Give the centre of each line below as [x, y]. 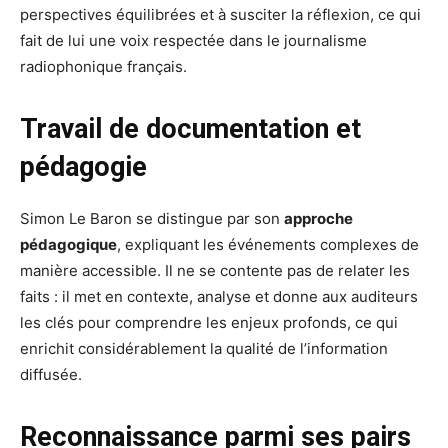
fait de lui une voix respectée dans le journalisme [193, 41]
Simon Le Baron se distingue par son [152, 219]
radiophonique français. [103, 67]
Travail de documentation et [190, 129]
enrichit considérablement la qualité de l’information [204, 349]
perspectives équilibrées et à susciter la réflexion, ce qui [220, 15]
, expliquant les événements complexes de [268, 245]
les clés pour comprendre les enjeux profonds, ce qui [209, 323]
